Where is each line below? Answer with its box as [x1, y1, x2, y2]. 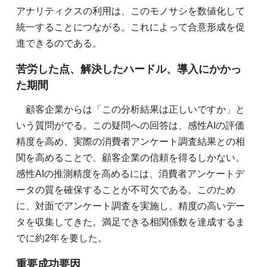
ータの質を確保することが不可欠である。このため [16, 184, 235, 195]
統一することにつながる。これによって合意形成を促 [16, 21, 245, 32]
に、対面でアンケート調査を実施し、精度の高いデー [16, 200, 245, 211]
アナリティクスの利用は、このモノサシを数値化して [16, 5, 245, 16]
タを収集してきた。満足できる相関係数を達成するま [16, 216, 245, 227]
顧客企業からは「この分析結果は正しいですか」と [16, 104, 245, 114]
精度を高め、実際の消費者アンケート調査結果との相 [16, 136, 245, 147]
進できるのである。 [16, 38, 102, 48]
